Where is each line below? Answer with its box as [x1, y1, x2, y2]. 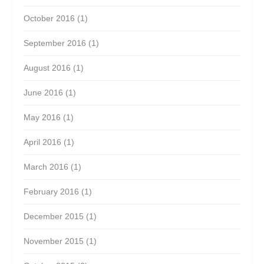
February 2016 [24, 187, 79, 196]
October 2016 [24, 14, 75, 23]
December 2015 [24, 212, 84, 221]
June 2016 [24, 88, 63, 97]
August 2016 [24, 63, 71, 72]
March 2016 [24, 162, 68, 171]
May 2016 [24, 113, 61, 122]
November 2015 [24, 236, 84, 246]
